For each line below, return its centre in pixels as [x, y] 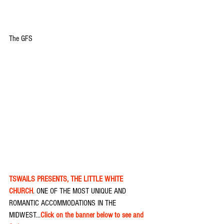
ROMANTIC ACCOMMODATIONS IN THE [63, 203]
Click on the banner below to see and [93, 215]
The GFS [21, 38]
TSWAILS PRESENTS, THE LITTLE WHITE [67, 179]
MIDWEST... [25, 215]
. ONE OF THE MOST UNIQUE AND [80, 191]
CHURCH [21, 191]
